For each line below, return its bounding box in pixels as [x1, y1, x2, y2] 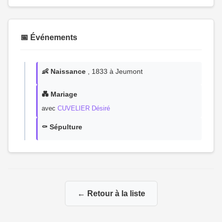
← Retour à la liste [77, 189, 145, 198]
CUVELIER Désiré [57, 105, 110, 112]
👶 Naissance [42, 67, 86, 75]
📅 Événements [20, 33, 77, 42]
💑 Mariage [42, 90, 77, 98]
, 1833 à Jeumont [86, 67, 143, 75]
